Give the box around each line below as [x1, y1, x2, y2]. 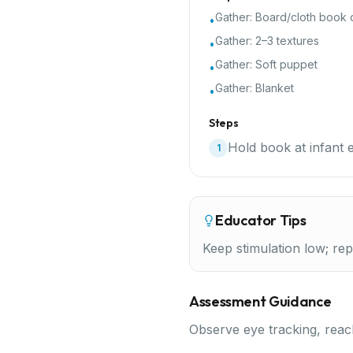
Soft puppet [255, 58, 318, 71]
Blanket [255, 81, 294, 95]
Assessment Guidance [189, 292, 332, 310]
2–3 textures [255, 34, 319, 47]
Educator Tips [215, 211, 307, 229]
